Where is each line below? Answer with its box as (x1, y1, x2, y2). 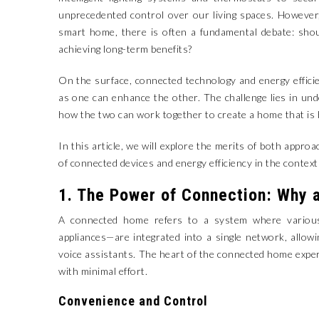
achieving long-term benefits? (58, 43, 192, 55)
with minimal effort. (58, 265, 147, 277)
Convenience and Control (58, 293, 208, 308)
